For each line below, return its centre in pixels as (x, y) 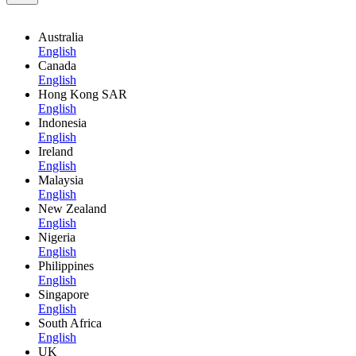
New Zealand (72, 209)
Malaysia (61, 180)
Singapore (64, 295)
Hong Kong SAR (83, 95)
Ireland (56, 152)
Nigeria (57, 238)
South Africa (70, 323)
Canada (57, 66)
